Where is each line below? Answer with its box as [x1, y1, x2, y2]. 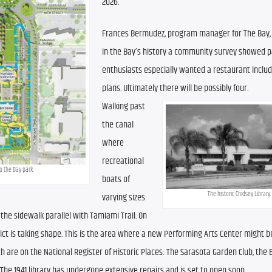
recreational [102, 154, 144, 169]
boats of [102, 172, 130, 188]
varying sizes [102, 190, 145, 206]
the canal [102, 117, 134, 133]
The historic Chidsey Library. [207, 189, 271, 200]
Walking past [102, 99, 145, 115]
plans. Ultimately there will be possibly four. [102, 81, 248, 97]
